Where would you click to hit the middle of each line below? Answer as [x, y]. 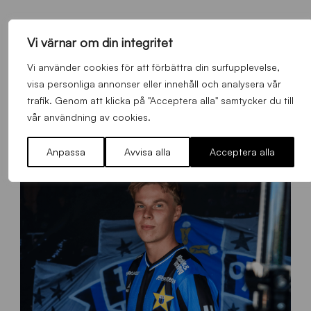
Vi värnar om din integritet [100, 42]
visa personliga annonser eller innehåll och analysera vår [154, 84]
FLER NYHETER [155, 62]
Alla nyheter [155, 102]
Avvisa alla [147, 152]
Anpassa [66, 152]
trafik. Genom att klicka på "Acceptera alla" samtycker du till [160, 100]
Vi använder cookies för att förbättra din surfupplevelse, [153, 67]
